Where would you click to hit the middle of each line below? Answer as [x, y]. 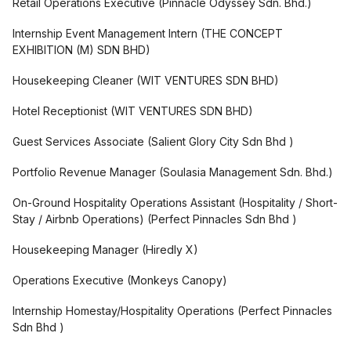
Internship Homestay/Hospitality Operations [125, 311]
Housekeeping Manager [76, 250]
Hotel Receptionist [60, 111]
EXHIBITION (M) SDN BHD [79, 50]
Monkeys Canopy [177, 280]
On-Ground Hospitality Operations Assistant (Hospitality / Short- [175, 203]
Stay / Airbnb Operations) [78, 219]
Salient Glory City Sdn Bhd [220, 141]
